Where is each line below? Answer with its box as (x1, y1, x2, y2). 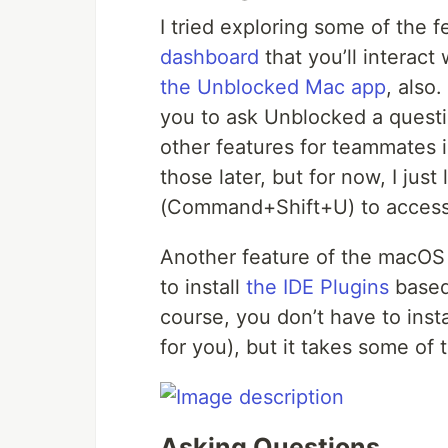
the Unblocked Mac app (160, 75, 386, 99)
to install (160, 275, 246, 299)
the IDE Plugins (246, 275, 389, 299)
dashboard (160, 45, 259, 69)
